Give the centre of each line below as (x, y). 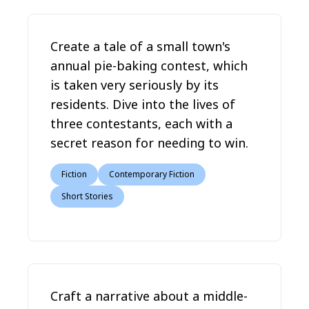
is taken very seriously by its (134, 85)
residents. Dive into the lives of (143, 104)
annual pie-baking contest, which (149, 66)
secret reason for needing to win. (149, 143)
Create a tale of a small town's (140, 46)
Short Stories (87, 196)
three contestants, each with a (141, 123)
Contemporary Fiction (152, 174)
